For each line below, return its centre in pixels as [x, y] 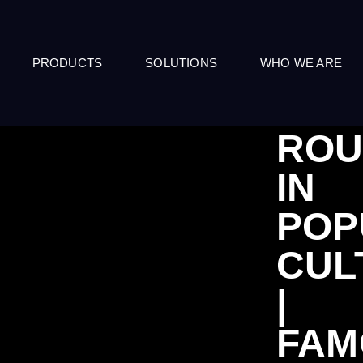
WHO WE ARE [301, 62]
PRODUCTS [67, 62]
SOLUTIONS [181, 62]
